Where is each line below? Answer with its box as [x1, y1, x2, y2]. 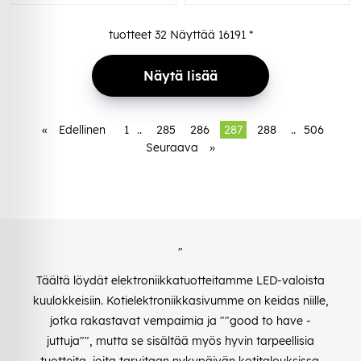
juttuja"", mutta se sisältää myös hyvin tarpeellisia [47, 333, 314, 348]
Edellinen [58, 122, 106, 137]
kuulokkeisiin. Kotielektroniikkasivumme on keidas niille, [32, 293, 329, 308]
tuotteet [108, 27, 155, 42]
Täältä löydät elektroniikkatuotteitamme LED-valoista [36, 272, 325, 288]
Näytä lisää [143, 67, 218, 84]
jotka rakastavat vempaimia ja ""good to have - [50, 313, 311, 328]
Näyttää [166, 27, 218, 42]
